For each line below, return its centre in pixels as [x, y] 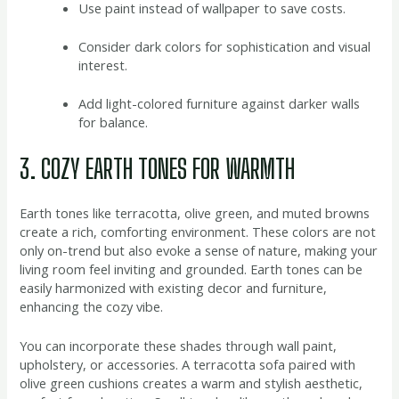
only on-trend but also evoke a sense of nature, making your [199, 251]
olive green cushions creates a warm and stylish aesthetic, [191, 383]
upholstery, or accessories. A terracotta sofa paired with [188, 365]
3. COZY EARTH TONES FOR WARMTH [158, 169]
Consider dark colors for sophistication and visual [225, 47]
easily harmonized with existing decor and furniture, [174, 288]
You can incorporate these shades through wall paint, [179, 346]
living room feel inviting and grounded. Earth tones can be [191, 269]
